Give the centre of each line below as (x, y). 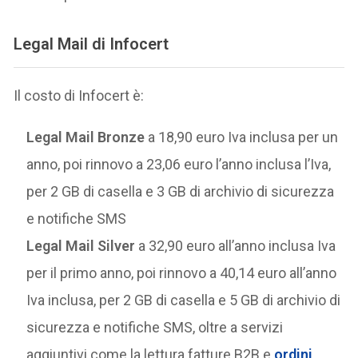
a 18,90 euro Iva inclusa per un (243, 137)
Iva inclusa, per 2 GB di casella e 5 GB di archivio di (184, 300)
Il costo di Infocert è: (79, 96)
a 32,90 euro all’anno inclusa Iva (237, 246)
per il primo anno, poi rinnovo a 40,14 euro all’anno (182, 273)
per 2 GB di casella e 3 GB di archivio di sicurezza (181, 192)
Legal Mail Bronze (88, 137)
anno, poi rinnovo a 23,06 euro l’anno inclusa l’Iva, (179, 165)
